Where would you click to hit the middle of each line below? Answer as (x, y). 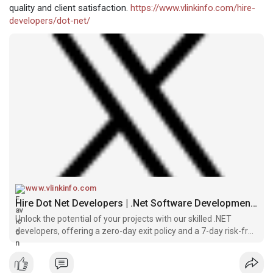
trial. (23, 243)
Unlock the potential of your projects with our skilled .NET (123, 219)
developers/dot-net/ (50, 20)
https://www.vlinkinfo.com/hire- (193, 8)
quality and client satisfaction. (70, 8)
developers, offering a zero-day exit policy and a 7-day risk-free (136, 231)
